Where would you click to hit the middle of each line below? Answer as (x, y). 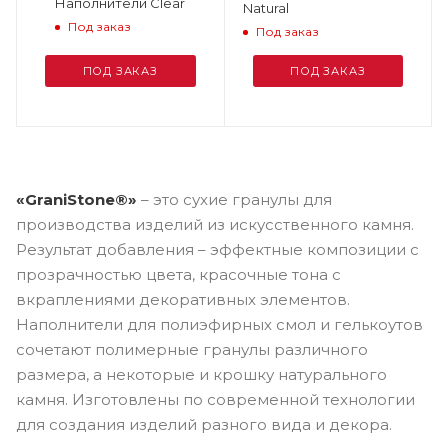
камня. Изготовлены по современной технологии (215, 399)
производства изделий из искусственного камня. (215, 224)
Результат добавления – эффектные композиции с (217, 249)
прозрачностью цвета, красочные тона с (178, 274)
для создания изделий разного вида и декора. (204, 424)
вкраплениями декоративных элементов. (183, 299)
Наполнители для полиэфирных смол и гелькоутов (219, 324)
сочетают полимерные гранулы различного (192, 349)
